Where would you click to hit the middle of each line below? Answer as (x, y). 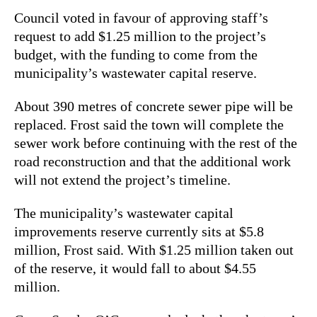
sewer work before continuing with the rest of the (156, 143)
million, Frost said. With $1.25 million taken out (154, 249)
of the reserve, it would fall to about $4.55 (135, 268)
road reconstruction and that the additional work (152, 161)
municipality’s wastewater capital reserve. (136, 73)
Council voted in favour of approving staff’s (141, 17)
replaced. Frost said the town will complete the (149, 124)
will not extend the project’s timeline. (122, 179)
